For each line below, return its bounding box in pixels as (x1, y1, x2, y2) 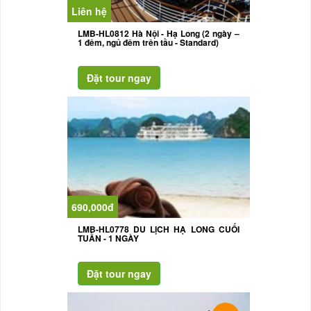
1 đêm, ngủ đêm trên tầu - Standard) (78, 35, 219, 49)
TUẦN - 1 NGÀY (78, 231, 140, 244)
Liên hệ (72, 3, 108, 18)
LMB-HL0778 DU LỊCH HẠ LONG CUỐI (78, 222, 239, 235)
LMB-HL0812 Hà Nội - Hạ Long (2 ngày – (78, 26, 239, 40)
